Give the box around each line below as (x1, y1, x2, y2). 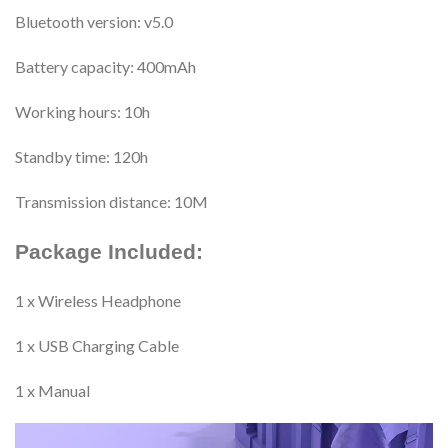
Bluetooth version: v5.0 (15, 11, 173, 31)
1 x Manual (15, 380, 90, 400)
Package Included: (15, 239, 203, 263)
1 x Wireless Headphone (15, 290, 181, 310)
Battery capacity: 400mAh (15, 56, 196, 76)
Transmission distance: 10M (15, 191, 208, 211)
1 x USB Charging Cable (15, 335, 179, 355)
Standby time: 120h (15, 146, 148, 166)
